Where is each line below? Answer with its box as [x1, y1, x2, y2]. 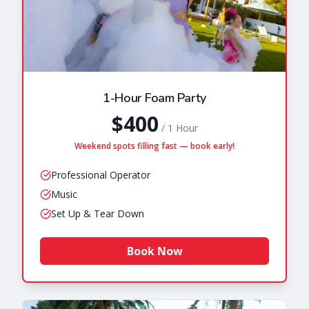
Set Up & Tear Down [51, 207, 144, 221]
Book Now [126, 243, 183, 259]
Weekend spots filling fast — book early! [74, 140, 235, 152]
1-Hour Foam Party [103, 90, 206, 107]
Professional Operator [51, 168, 150, 182]
